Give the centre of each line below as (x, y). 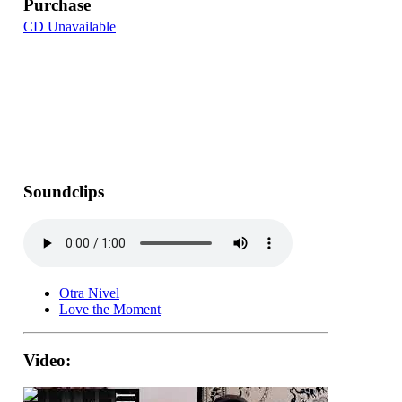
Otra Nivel (89, 293)
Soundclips (64, 192)
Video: (47, 360)
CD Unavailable (70, 26)
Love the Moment (110, 309)
